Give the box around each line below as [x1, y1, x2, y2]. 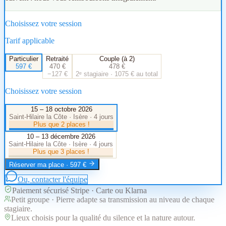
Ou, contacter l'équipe [18, 175, 87, 184]
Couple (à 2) [99, 54, 135, 63]
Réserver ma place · [9, 160, 70, 168]
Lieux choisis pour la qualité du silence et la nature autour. [11, 213, 195, 222]
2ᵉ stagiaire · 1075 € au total [76, 70, 158, 78]
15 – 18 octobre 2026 [30, 105, 92, 113]
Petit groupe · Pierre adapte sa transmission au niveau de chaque [11, 195, 214, 204]
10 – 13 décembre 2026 [26, 132, 95, 140]
